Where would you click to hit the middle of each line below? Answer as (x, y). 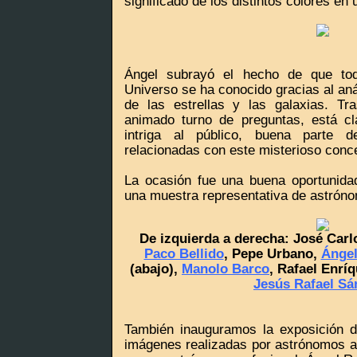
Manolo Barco (226, 269)
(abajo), (156, 269)
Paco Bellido (184, 253)
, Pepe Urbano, (272, 253)
